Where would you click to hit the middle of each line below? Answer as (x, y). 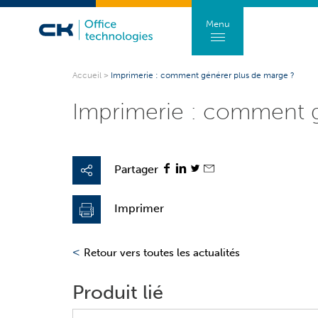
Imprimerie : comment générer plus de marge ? (203, 75)
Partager (137, 169)
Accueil (87, 75)
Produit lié (118, 292)
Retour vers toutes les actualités (162, 252)
